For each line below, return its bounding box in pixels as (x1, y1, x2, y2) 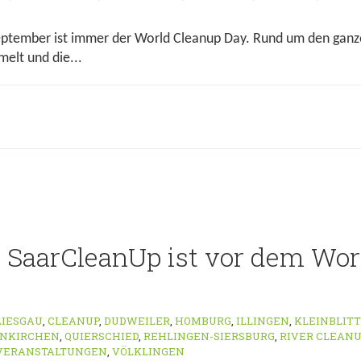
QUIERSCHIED (64, 329, 139, 343)
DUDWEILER (104, 313, 170, 328)
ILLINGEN (236, 313, 289, 328)
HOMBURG (175, 313, 231, 328)
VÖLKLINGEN (112, 344, 185, 359)
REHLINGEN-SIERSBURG (143, 329, 275, 343)
